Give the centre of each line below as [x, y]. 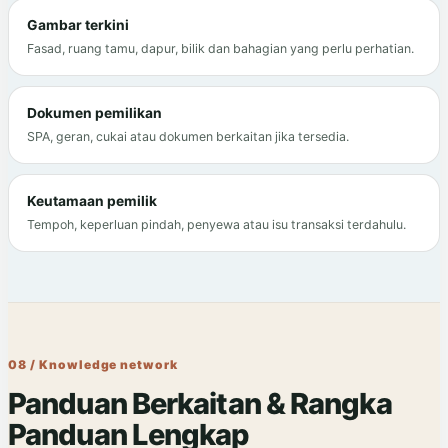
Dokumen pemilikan [94, 113]
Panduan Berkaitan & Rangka [200, 404]
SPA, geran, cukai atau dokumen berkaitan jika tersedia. [188, 137]
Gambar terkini [78, 25]
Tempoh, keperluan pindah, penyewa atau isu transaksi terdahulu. [216, 225]
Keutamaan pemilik [92, 201]
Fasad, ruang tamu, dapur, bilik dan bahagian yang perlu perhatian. [220, 49]
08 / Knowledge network [93, 365]
